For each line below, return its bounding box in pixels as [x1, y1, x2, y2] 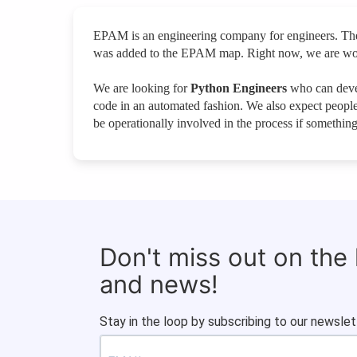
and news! [100, 269, 218, 300]
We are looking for [93, 81, 190, 96]
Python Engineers [190, 81, 287, 96]
